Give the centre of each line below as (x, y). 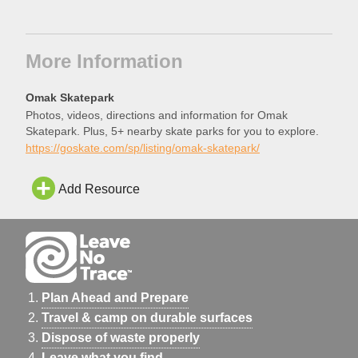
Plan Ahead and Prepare (115, 297)
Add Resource (99, 189)
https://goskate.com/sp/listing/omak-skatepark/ (143, 148)
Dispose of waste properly (121, 337)
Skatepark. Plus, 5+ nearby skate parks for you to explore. (172, 132)
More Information (104, 61)
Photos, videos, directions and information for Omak (157, 116)
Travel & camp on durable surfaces (147, 317)
